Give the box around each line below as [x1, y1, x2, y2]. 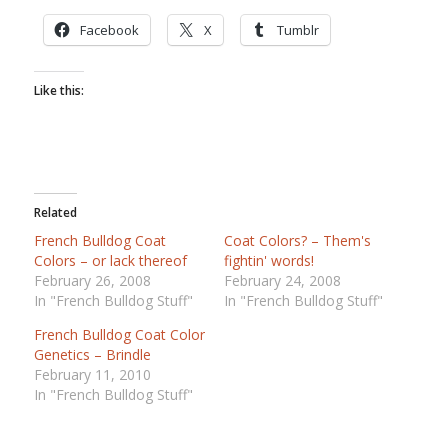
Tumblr [276, 21, 319, 40]
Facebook [79, 21, 139, 40]
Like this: [33, 82, 84, 100]
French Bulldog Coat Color [33, 325, 205, 345]
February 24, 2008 [223, 271, 341, 291]
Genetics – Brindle [33, 345, 151, 365]
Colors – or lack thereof [33, 251, 187, 271]
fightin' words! [223, 251, 314, 271]
